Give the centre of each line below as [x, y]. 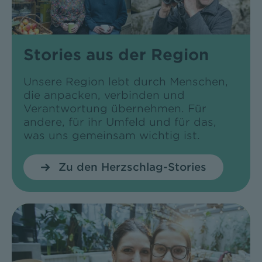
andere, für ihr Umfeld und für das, [120, 122]
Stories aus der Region [116, 55]
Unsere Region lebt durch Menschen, [125, 82]
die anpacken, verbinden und [104, 95]
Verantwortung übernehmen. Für [115, 109]
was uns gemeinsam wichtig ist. [111, 136]
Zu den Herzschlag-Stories [132, 167]
